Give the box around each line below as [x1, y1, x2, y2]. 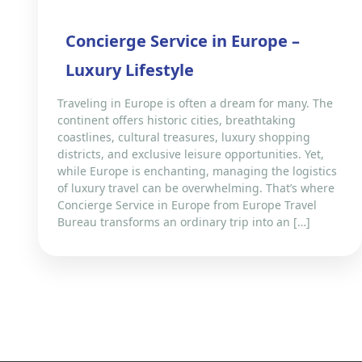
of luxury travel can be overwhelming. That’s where [57, 180, 335, 196]
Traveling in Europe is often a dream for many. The [57, 95, 333, 111]
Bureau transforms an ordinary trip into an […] [57, 214, 310, 229]
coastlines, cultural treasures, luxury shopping [57, 129, 310, 145]
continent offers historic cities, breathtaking [57, 112, 296, 128]
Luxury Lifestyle [65, 59, 194, 81]
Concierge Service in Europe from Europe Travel [57, 197, 317, 213]
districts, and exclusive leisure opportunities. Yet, [57, 146, 324, 162]
